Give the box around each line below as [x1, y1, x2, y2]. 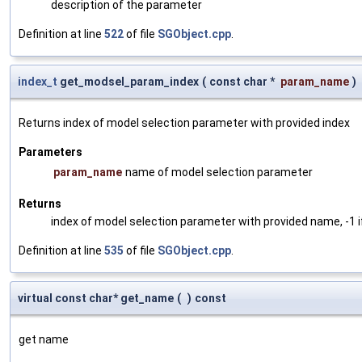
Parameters [19, 145, 82, 158]
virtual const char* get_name [18, 291, 174, 305]
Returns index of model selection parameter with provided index [19, 116, 350, 129]
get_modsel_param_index [57, 74, 199, 88]
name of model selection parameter [125, 165, 313, 179]
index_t [18, 74, 57, 88]
